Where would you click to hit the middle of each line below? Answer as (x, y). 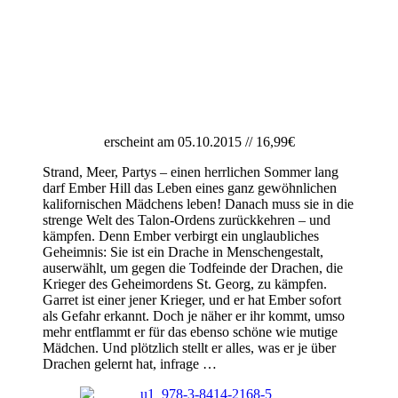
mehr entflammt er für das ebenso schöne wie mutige (190, 332)
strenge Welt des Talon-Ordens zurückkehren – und (187, 220)
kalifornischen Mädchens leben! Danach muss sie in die (198, 204)
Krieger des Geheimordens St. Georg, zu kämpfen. (185, 284)
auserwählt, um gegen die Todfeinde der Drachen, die (193, 268)
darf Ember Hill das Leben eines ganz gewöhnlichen (190, 188)
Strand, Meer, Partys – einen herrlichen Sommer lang (191, 172)
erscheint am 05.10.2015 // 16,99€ (199, 142)
